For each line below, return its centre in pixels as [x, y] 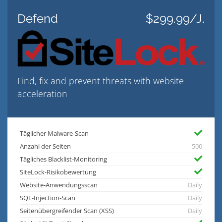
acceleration [42, 94]
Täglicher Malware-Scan [54, 134]
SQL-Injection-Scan [48, 198]
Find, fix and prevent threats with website [101, 81]
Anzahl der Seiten [45, 147]
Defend [38, 19]
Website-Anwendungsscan [59, 185]
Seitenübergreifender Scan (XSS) [67, 211]
